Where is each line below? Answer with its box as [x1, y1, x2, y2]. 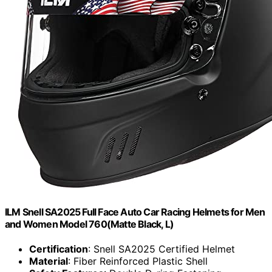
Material [29, 255, 68, 268]
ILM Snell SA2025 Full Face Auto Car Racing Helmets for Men [5, 206, 265, 219]
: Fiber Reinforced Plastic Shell [68, 255, 208, 268]
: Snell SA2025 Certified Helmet [88, 243, 235, 256]
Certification [29, 243, 88, 256]
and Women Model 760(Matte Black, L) [5, 218, 174, 231]
